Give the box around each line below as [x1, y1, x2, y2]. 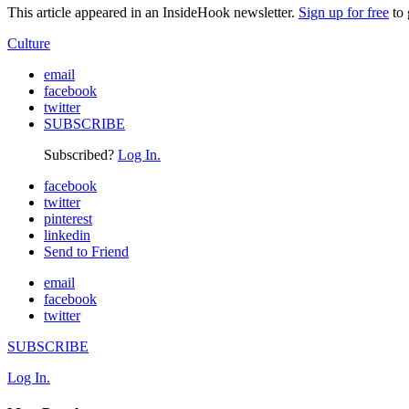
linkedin [44, 226, 90, 243]
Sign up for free [299, 4, 389, 20]
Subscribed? [44, 146, 118, 163]
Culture [7, 35, 50, 51]
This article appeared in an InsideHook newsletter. [7, 4, 299, 20]
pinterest [44, 210, 92, 226]
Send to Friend [44, 243, 129, 259]
